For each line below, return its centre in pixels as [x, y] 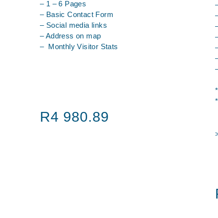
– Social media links [73, 25]
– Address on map [71, 36]
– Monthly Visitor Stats [79, 46]
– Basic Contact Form [77, 14]
